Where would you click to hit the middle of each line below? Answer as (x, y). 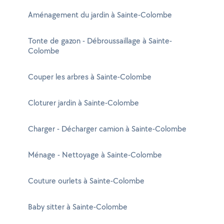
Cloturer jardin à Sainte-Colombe (83, 103)
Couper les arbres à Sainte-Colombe (90, 77)
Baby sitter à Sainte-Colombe (78, 207)
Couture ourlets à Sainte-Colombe (86, 181)
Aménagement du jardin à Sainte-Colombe (100, 15)
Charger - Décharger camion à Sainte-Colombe (107, 129)
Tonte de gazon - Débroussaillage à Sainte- (100, 41)
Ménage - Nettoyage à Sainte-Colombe (95, 155)
